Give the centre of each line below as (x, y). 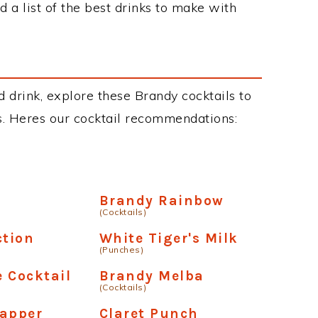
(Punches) (121, 250)
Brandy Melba (152, 276)
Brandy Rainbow (161, 201)
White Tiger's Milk (169, 238)
